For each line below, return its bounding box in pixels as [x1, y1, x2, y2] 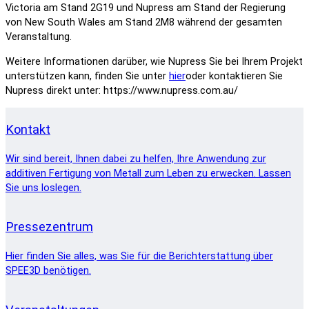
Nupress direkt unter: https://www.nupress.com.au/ [6, 84, 238, 97]
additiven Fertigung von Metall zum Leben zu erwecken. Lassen [6, 167, 291, 179]
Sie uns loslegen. [6, 181, 81, 194]
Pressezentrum [6, 219, 93, 235]
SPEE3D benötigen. [6, 264, 91, 277]
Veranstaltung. [6, 31, 72, 43]
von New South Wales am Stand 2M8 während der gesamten [6, 17, 282, 29]
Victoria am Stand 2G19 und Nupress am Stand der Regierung [6, 2, 286, 14]
